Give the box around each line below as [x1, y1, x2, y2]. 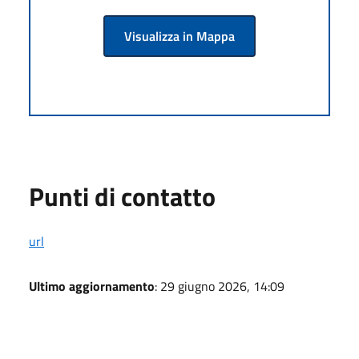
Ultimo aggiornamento [29, 276, 155, 296]
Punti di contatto [29, 176, 216, 216]
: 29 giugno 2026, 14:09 [155, 276, 284, 296]
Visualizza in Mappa [124, 26, 235, 46]
